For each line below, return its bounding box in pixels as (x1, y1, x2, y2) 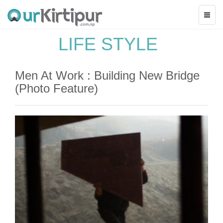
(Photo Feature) (15, 82, 98, 95)
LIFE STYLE (58, 34, 158, 54)
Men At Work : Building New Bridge (15, 69, 200, 82)
